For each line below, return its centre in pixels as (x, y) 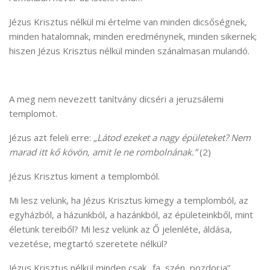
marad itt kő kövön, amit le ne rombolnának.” (104, 152)
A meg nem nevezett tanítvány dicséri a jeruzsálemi (116, 99)
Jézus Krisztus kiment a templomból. (84, 176)
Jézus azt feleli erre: (51, 137)
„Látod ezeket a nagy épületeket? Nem (172, 137)
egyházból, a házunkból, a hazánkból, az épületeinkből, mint (131, 214)
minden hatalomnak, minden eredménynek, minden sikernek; (133, 36)
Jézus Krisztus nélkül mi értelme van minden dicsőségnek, (128, 21)
